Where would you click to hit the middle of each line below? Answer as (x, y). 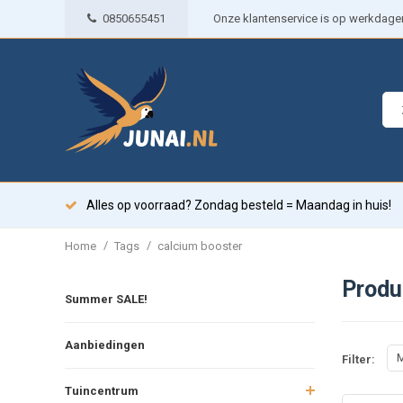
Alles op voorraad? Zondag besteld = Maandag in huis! (239, 205)
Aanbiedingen (105, 345)
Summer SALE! (106, 299)
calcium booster (200, 246)
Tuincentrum (102, 390)
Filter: (358, 360)
